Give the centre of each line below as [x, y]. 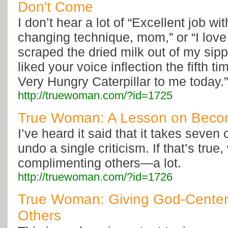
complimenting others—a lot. [99, 163]
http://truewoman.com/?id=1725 [95, 96]
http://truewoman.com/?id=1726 [95, 177]
